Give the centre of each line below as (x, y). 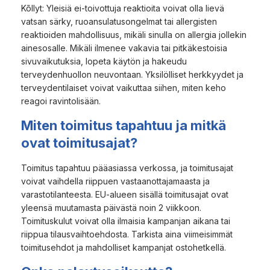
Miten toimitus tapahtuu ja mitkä (124, 125)
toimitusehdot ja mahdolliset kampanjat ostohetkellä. (124, 247)
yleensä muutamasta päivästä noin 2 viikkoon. (111, 207)
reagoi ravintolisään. (61, 101)
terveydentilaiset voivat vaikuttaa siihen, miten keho (124, 87)
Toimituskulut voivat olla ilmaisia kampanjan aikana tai (126, 221)
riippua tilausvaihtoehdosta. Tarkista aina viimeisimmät (127, 234)
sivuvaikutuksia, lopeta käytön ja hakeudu (104, 61)
